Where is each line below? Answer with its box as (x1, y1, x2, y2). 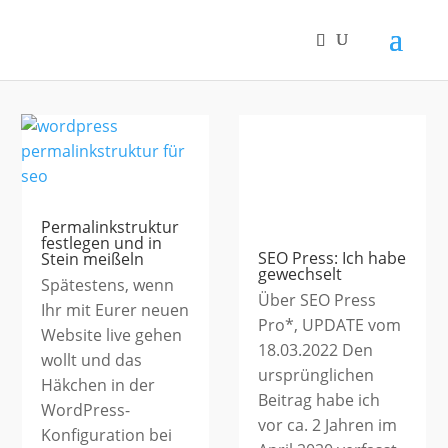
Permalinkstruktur (41, 216, 180, 238)
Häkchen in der (41, 374, 156, 396)
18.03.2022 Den (258, 339, 373, 362)
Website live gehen (41, 324, 183, 346)
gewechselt (258, 263, 342, 286)
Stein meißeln (41, 248, 145, 270)
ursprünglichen (258, 364, 374, 387)
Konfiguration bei (41, 424, 173, 446)
